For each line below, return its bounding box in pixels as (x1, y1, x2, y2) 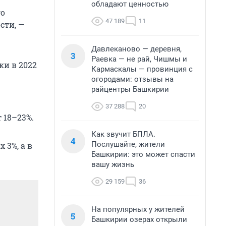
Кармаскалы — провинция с (91, 65, 193, 74)
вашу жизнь (91, 160, 134, 169)
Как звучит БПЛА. (91, 130, 155, 139)
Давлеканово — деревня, (91, 44, 182, 53)
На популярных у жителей (91, 205, 185, 214)
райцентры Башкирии (91, 85, 169, 94)
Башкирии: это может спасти (91, 150, 195, 159)
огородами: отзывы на (91, 75, 174, 84)
